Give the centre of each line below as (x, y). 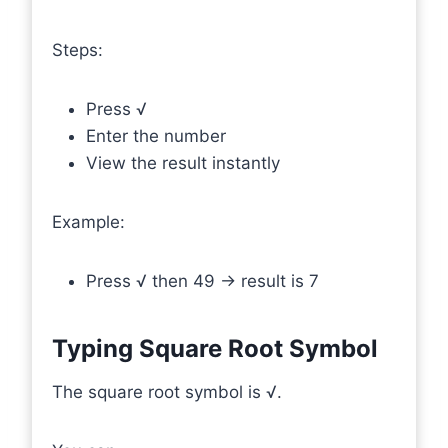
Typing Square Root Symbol (215, 348)
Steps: (77, 49)
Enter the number (156, 135)
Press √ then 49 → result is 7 (202, 280)
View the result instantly (183, 162)
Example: (88, 221)
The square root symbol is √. (167, 391)
